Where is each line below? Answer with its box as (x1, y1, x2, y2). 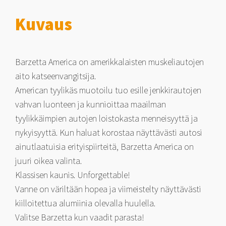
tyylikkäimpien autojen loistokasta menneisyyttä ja (15, 112, 198, 124)
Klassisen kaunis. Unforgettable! (15, 168, 130, 181)
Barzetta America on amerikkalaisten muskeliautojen (15, 55, 204, 68)
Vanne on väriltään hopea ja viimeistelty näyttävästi (15, 183, 201, 195)
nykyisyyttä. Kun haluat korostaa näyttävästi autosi (15, 126, 202, 138)
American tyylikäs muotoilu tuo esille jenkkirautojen (15, 84, 201, 96)
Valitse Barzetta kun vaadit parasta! (15, 211, 148, 223)
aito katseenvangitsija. (15, 70, 96, 82)
